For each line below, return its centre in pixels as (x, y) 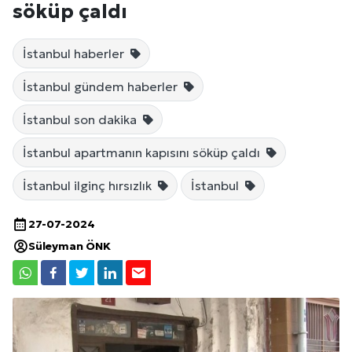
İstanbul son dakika (81, 120)
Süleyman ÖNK (70, 246)
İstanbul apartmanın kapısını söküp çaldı (143, 153)
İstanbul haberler (75, 54)
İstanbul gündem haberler (102, 87)
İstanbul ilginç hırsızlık (89, 186)
